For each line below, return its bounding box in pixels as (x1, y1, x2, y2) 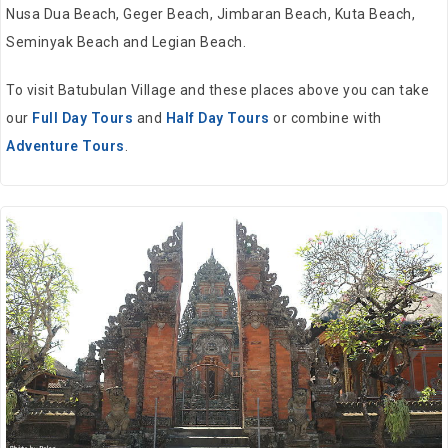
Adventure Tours (6, 137, 125, 154)
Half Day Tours (165, 109, 270, 126)
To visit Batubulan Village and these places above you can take (6, 81, 429, 98)
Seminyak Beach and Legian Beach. (6, 33, 246, 50)
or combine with (269, 109, 382, 126)
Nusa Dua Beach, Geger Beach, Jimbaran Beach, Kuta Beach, (6, 5, 415, 22)
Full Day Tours (32, 109, 133, 126)
